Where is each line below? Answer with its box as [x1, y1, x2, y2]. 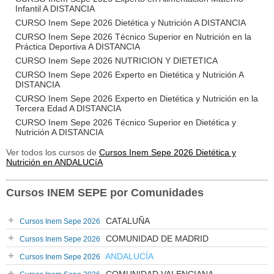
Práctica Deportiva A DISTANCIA [15, 42, 140, 51]
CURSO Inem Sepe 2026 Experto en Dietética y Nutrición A [15, 70, 243, 80]
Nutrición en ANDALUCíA [6, 157, 103, 167]
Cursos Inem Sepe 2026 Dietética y [99, 147, 236, 157]
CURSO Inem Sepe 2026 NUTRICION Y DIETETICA [15, 56, 218, 65]
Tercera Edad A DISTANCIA [15, 103, 121, 113]
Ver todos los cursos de [6, 147, 99, 157]
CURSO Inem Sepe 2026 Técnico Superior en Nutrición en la [15, 32, 251, 42]
